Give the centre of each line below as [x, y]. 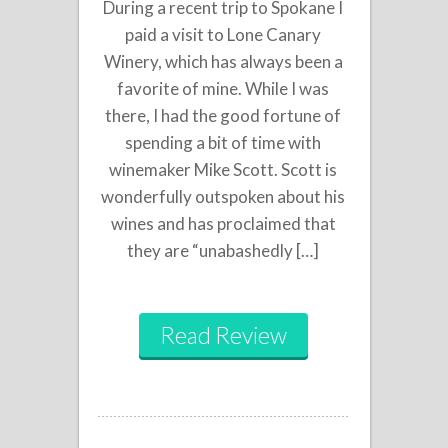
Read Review [223, 334]
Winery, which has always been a [223, 61]
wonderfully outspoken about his [223, 196]
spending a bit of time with [223, 142]
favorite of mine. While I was [223, 88]
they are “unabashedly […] [223, 250]
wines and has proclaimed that [223, 223]
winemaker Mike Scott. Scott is [223, 169]
